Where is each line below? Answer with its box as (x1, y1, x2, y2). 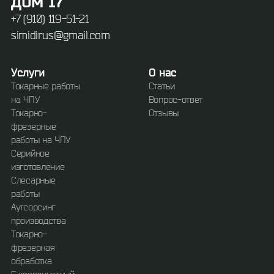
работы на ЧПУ (11, 135, 71, 146)
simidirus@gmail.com (11, 29, 110, 42)
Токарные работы (11, 81, 80, 92)
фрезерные (11, 121, 56, 132)
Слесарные (11, 175, 56, 186)
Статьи (148, 81, 175, 92)
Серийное (11, 148, 50, 159)
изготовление (11, 161, 65, 172)
